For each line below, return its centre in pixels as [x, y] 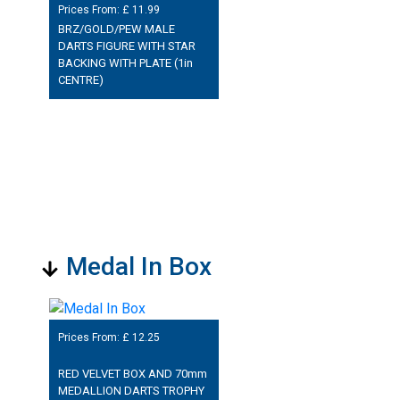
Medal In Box [138, 267]
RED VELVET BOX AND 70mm [132, 373]
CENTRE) [80, 79]
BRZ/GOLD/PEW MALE [116, 29]
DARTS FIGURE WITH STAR [126, 46]
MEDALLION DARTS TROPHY [131, 390]
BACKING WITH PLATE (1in [125, 62]
